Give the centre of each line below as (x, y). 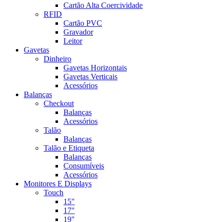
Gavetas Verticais (90, 77)
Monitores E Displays (58, 184)
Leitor (73, 41)
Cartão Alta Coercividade (103, 5)
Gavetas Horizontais (95, 68)
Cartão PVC (83, 23)
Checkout (59, 104)
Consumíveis (84, 166)
